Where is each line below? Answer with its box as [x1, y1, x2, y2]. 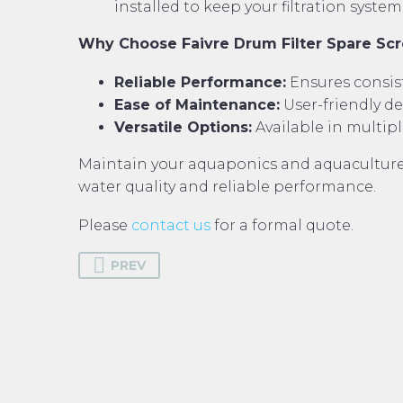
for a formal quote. [210, 216, 354, 234]
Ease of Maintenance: [114, 95, 280, 113]
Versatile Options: [114, 118, 252, 136]
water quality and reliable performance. [78, 177, 376, 195]
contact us [131, 216, 210, 234]
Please [78, 216, 131, 234]
